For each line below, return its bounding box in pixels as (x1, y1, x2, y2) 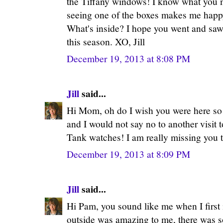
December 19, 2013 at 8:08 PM (67, 52, 190, 65)
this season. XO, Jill (67, 35, 145, 48)
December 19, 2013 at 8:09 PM (67, 147, 190, 160)
